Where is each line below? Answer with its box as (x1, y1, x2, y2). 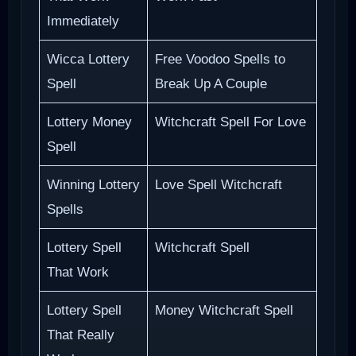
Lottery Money (46, 114, 132, 130)
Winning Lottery (46, 176, 140, 192)
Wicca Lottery (46, 51, 130, 67)
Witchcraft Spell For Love (154, 114, 306, 130)
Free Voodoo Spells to (154, 51, 285, 67)
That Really (46, 327, 114, 342)
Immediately (46, 13, 119, 29)
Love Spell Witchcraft (154, 176, 282, 192)
